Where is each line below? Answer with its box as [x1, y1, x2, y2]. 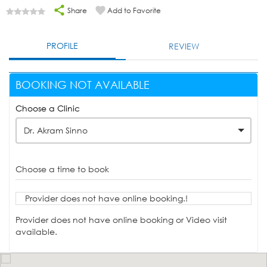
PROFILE [46, 40, 79, 52]
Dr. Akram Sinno [24, 125, 88, 136]
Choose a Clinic [15, 103, 80, 114]
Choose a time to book [15, 163, 109, 175]
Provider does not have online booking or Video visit [15, 214, 227, 226]
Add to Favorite [107, 5, 161, 16]
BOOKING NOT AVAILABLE [15, 78, 150, 92]
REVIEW [169, 41, 200, 52]
